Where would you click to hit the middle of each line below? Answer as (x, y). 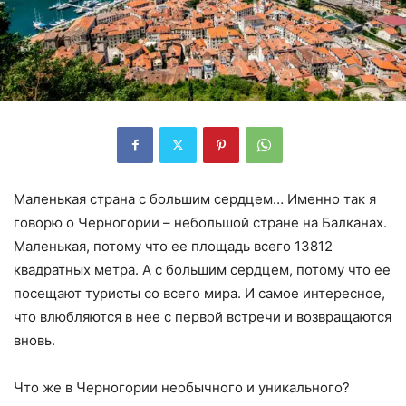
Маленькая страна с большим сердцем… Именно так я (195, 198)
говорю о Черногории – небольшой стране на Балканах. (200, 222)
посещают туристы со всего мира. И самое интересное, (199, 293)
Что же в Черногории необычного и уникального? (182, 387)
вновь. (34, 340)
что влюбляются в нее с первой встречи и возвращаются (203, 316)
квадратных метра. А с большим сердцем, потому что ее (202, 269)
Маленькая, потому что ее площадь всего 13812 (173, 246)
